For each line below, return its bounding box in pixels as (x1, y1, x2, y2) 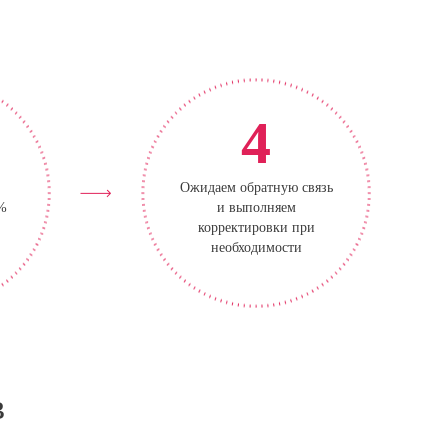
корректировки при (197, 220, 315, 235)
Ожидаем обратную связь (179, 180, 333, 195)
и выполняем (216, 200, 296, 215)
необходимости (210, 240, 302, 255)
